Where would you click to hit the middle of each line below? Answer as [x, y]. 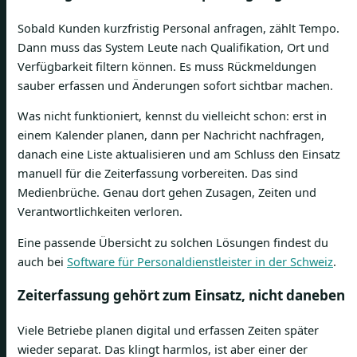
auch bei [42, 261]
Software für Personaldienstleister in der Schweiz [200, 261]
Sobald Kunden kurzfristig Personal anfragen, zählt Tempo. [178, 27]
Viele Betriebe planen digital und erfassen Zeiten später [168, 330]
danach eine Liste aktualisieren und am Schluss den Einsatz [179, 154]
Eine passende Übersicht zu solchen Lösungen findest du [173, 242]
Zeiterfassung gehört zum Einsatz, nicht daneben [181, 295]
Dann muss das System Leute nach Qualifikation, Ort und [173, 47]
